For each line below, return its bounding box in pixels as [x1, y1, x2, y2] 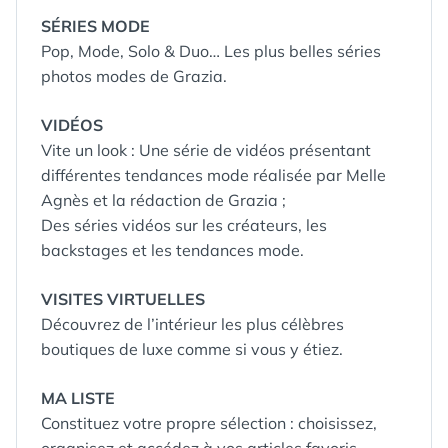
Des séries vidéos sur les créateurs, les [41, 215, 327, 235]
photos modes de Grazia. [41, 66, 227, 86]
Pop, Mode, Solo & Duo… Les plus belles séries [41, 41, 381, 61]
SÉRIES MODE [41, 16, 150, 36]
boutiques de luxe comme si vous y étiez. [41, 339, 343, 359]
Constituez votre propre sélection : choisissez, [41, 413, 377, 433]
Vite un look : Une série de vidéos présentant [41, 140, 371, 160]
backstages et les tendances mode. [41, 240, 304, 260]
